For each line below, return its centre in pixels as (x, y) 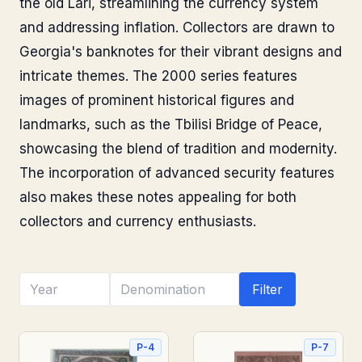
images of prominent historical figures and (157, 100)
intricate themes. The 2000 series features (158, 76)
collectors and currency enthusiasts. (138, 221)
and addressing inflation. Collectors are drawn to (177, 27)
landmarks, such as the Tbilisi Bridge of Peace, (171, 124)
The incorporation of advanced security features (177, 173)
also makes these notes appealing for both (158, 197)
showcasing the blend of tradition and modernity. (178, 149)
